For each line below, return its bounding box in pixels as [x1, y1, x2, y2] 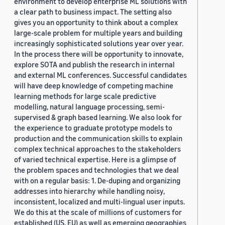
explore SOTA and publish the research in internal [14, 60, 175, 69]
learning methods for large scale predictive [14, 91, 156, 101]
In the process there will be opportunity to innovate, [14, 49, 183, 59]
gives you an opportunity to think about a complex [14, 18, 178, 27]
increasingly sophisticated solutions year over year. [14, 39, 183, 48]
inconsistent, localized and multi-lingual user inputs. [14, 197, 185, 206]
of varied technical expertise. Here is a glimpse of [14, 155, 176, 164]
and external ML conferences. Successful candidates [14, 70, 187, 80]
